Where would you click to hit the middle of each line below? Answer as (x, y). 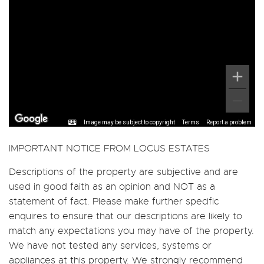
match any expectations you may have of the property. (131, 231)
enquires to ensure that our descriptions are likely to (126, 216)
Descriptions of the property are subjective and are (123, 172)
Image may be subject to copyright (129, 122)
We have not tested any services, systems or (110, 245)
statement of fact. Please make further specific (114, 201)
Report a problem (229, 122)
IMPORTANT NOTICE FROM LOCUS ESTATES (109, 148)
